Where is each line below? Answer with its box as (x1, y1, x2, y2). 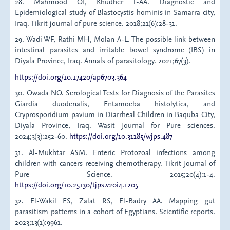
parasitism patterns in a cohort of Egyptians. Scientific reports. (15, 206, 215, 217)
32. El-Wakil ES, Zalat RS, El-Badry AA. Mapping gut (15, 196, 215, 206)
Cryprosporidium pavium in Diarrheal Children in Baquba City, (15, 109, 215, 120)
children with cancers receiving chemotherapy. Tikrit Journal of (15, 158, 215, 168)
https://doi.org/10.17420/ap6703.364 (15, 71, 127, 82)
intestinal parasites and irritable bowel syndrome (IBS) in (15, 45, 215, 55)
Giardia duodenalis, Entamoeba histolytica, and (15, 99, 215, 109)
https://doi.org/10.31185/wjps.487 (69, 131, 173, 141)
